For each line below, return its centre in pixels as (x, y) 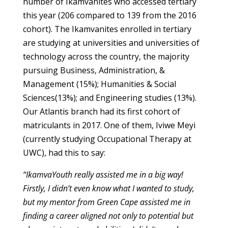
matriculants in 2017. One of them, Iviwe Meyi (109, 125)
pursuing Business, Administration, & (94, 70)
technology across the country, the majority (106, 56)
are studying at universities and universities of (111, 43)
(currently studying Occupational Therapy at (107, 139)
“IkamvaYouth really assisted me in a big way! (103, 175)
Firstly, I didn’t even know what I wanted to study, (108, 188)
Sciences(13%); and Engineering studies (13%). (109, 98)
